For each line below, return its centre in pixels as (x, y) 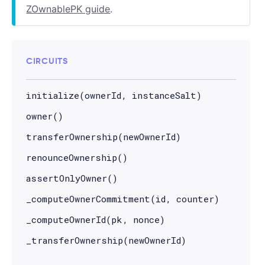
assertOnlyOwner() (72, 178)
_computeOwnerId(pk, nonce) (96, 219)
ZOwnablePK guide (68, 9)
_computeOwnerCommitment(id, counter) (123, 198)
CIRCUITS (47, 61)
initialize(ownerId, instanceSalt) (114, 95)
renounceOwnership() (77, 157)
